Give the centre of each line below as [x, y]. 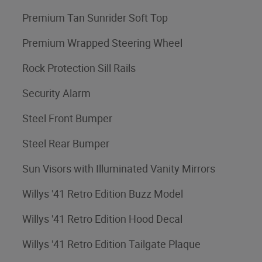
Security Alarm [56, 93]
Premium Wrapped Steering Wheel [102, 43]
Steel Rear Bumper [66, 143]
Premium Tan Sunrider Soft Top [95, 18]
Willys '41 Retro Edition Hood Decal [102, 219]
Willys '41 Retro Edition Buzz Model [103, 194]
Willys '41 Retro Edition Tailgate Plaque [111, 244]
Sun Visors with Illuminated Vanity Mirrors [119, 168]
